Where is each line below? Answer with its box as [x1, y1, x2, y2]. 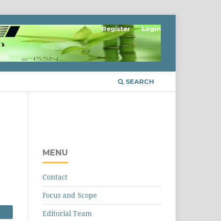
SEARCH [124, 77, 154, 86]
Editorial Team [42, 209, 92, 219]
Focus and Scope [42, 190, 97, 200]
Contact [42, 172, 68, 182]
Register [102, 24, 131, 33]
